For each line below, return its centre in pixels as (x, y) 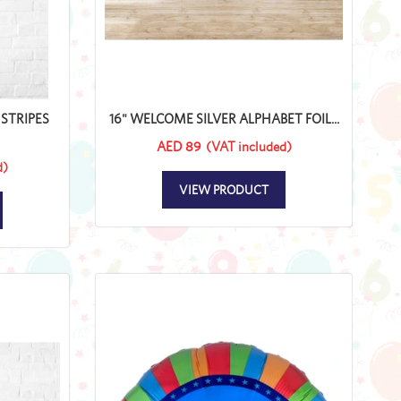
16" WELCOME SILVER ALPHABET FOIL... (224, 118)
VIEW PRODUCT (224, 189)
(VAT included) (248, 146)
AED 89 (179, 146)
